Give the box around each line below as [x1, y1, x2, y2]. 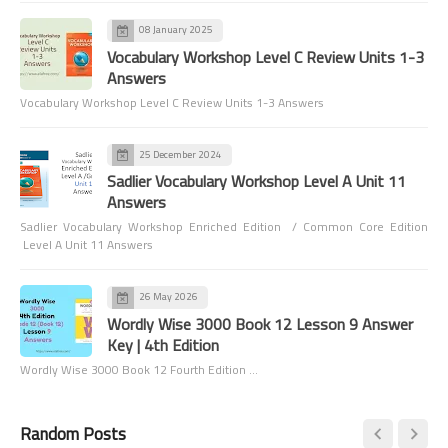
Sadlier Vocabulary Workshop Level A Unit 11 [107, 166, 406, 197]
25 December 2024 [139, 144, 222, 164]
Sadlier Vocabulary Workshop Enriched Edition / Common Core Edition [20, 215, 428, 239]
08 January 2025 [139, 20, 213, 40]
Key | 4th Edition [107, 329, 219, 360]
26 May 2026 [139, 287, 198, 307]
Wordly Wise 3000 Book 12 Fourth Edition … [20, 357, 258, 381]
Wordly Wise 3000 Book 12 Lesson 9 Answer [107, 308, 413, 339]
